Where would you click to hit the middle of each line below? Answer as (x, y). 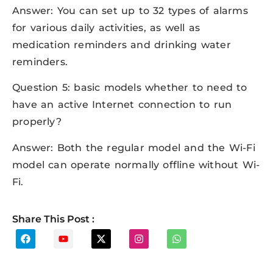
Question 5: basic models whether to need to (130, 88)
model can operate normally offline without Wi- (136, 165)
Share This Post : (53, 219)
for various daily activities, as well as (106, 27)
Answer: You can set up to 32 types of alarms (130, 10)
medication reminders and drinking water (122, 44)
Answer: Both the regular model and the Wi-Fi (134, 147)
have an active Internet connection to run (122, 105)
